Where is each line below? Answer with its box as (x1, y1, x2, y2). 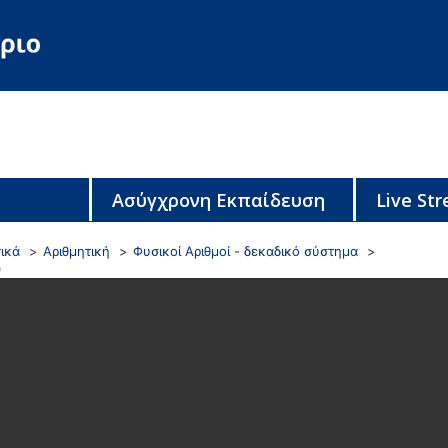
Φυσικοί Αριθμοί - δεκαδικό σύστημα (133, 242, 358, 259)
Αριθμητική (43, 242, 110, 259)
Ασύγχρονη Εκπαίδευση (111, 187, 325, 212)
